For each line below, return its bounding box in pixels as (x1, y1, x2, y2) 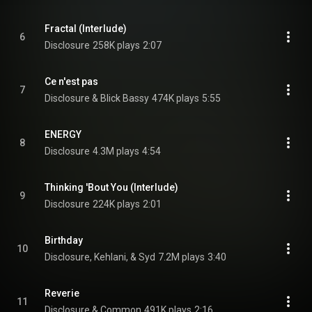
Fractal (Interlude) (45, 23, 127, 34)
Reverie (45, 288, 79, 299)
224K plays (93, 198, 140, 210)
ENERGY (45, 129, 81, 140)
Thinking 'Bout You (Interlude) (45, 182, 178, 193)
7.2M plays (158, 251, 205, 263)
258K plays (93, 40, 140, 51)
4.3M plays (93, 146, 139, 157)
